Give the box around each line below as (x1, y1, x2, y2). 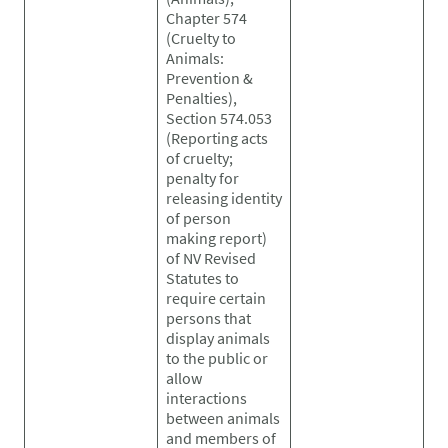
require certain (166, 287, 266, 308)
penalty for (166, 167, 239, 188)
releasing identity (166, 187, 282, 208)
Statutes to (166, 267, 239, 288)
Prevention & (166, 67, 253, 88)
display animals (166, 327, 270, 348)
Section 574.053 (166, 107, 272, 128)
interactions (166, 387, 247, 408)
